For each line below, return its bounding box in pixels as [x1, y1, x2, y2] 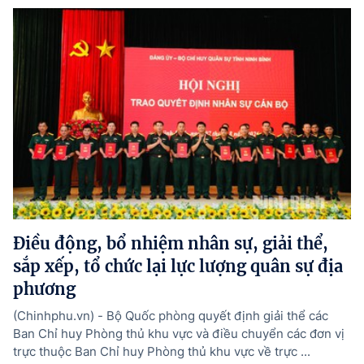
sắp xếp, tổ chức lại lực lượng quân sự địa [13, 256, 343, 277]
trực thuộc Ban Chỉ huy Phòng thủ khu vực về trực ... [13, 344, 310, 360]
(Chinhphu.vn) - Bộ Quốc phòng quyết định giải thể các [13, 308, 328, 324]
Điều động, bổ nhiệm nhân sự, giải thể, [13, 233, 328, 254]
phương [13, 279, 76, 300]
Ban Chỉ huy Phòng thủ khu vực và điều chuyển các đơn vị [13, 326, 344, 342]
